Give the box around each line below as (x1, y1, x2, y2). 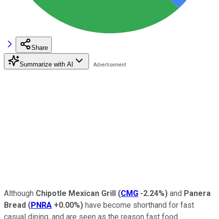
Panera (184, 188, 211, 198)
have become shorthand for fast (83, 200, 194, 210)
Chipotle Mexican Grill (36, 188, 116, 198)
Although (4, 188, 36, 198)
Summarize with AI (20, 60, 73, 68)
